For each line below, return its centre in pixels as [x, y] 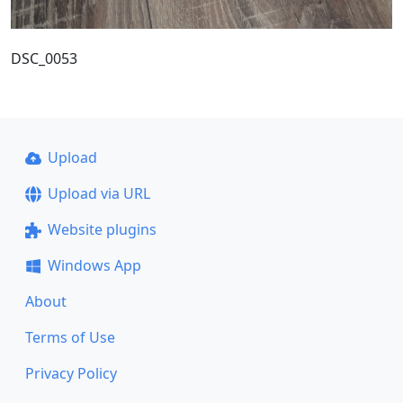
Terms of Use [70, 338]
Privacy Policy [71, 374]
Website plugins [102, 230]
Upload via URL [99, 194]
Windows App [94, 266]
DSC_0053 [44, 59]
